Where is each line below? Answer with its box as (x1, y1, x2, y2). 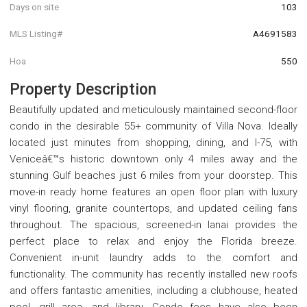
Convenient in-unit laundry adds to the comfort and (10, 251, 297, 264)
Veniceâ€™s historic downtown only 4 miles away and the (10, 152, 297, 165)
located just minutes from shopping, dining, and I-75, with (10, 136, 297, 149)
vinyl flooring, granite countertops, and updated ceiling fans (10, 201, 297, 214)
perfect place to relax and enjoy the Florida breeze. (10, 234, 297, 247)
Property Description (10, 79, 156, 99)
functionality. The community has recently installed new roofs (10, 267, 297, 280)
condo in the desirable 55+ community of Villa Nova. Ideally (10, 119, 297, 132)
